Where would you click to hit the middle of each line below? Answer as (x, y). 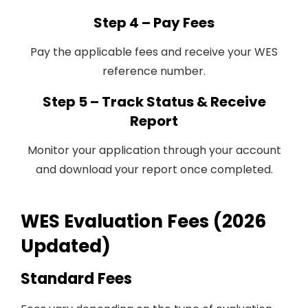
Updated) (66, 246)
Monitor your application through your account (154, 150)
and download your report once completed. (154, 169)
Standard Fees (76, 279)
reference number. (154, 71)
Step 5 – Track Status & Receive (154, 102)
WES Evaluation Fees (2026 (143, 221)
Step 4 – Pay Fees (154, 23)
